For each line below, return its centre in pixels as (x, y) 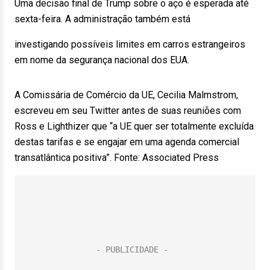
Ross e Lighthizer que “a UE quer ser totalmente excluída (134, 126)
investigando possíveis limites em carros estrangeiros (130, 44)
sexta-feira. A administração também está (102, 19)
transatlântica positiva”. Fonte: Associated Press (117, 158)
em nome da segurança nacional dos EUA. (102, 60)
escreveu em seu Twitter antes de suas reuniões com (128, 111)
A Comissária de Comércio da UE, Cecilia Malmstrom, (126, 95)
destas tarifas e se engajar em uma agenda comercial (127, 142)
